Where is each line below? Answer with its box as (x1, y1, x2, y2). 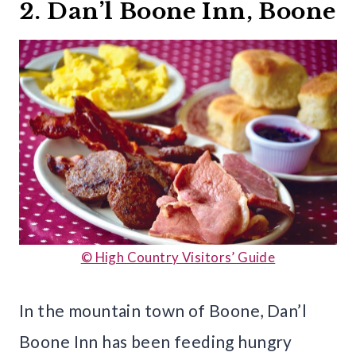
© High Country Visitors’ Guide (80, 249, 276, 266)
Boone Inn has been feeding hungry (19, 331, 292, 352)
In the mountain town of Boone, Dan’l (19, 300, 308, 321)
